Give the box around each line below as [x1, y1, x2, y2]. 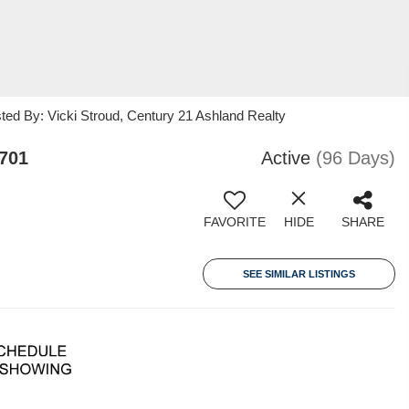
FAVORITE [204, 215, 266, 229]
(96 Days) [316, 148, 395, 168]
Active [261, 148, 310, 168]
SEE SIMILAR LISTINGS [243, 268, 355, 279]
